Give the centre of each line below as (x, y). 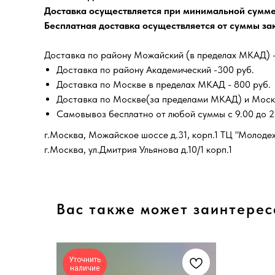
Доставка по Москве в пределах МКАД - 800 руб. (164, 84)
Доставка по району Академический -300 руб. (155, 70)
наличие (85, 268)
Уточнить (85, 260)
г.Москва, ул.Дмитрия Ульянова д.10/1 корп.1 (138, 149)
